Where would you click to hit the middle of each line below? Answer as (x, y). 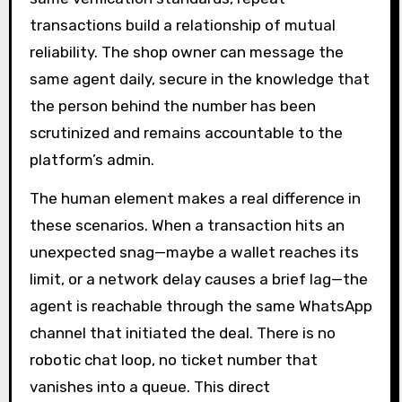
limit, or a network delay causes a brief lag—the (198, 279)
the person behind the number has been (172, 105)
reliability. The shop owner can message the (186, 52)
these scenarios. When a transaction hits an (187, 225)
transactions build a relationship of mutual (182, 25)
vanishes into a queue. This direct (149, 386)
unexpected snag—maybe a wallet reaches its (194, 252)
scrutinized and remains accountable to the (186, 132)
